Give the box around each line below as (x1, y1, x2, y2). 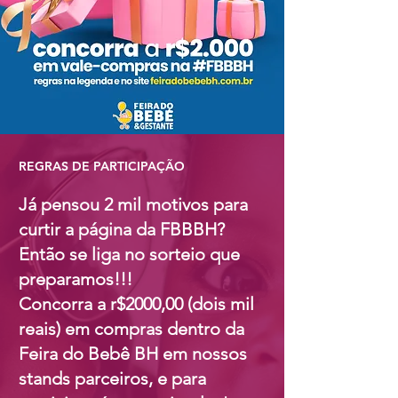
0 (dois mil (174, 293, 254, 314)
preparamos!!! (19, 268, 132, 290)
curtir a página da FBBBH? (19, 219, 225, 240)
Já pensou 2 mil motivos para (19, 194, 248, 215)
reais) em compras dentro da (19, 318, 244, 339)
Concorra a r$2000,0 (19, 293, 174, 314)
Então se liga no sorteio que (19, 243, 240, 265)
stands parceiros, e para (19, 368, 206, 389)
